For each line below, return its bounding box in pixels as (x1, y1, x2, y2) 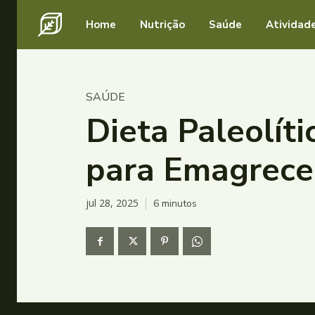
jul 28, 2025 (86, 196, 139, 210)
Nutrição (140, 18, 185, 32)
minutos (159, 196, 197, 210)
